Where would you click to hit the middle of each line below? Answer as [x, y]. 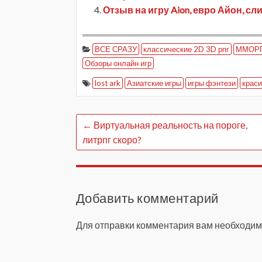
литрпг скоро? [112, 140]
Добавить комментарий [147, 198]
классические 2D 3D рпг [186, 49]
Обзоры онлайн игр [118, 63]
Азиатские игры [154, 83]
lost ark [108, 83]
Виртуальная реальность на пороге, [170, 125]
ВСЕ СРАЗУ [116, 49]
